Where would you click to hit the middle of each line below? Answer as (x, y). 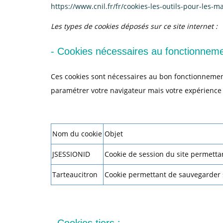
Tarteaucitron (75, 174)
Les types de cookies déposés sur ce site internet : (134, 26)
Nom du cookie (77, 134)
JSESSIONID (71, 154)
